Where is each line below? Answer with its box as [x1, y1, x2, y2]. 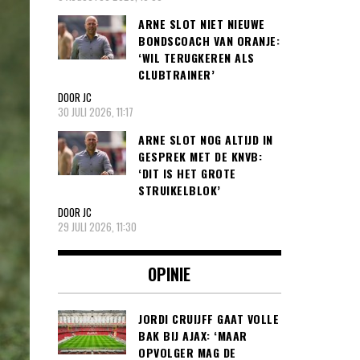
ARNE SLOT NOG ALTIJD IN [138, 130, 273, 148]
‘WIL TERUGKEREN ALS [138, 49, 255, 67]
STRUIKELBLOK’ [138, 181, 221, 198]
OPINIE [148, 262, 191, 287]
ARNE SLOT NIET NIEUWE [138, 15, 265, 33]
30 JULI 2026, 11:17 [58, 103, 133, 120]
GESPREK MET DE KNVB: [138, 147, 262, 165]
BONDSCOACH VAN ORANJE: [138, 32, 280, 50]
